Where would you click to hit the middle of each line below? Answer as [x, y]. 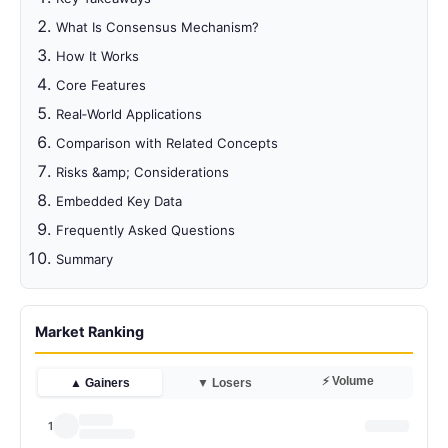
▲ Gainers [100, 382]
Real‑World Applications [129, 114]
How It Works [98, 56]
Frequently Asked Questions [146, 230]
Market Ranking [89, 332]
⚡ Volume [348, 381]
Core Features [101, 85]
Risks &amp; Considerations [143, 172]
